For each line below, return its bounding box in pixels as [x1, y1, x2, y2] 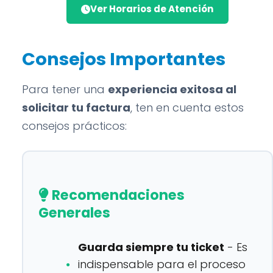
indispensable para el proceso [78, 257, 246, 272]
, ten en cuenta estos [130, 100, 244, 115]
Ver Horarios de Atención [90, 2, 214, 15]
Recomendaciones [49, 185, 185, 205]
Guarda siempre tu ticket [78, 239, 224, 255]
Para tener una [22, 82, 108, 97]
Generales [38, 203, 110, 222]
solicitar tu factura [22, 100, 130, 115]
